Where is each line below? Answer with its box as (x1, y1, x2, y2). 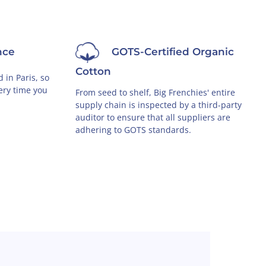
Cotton (75, 65, 111, 78)
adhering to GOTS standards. (75, 124, 191, 136)
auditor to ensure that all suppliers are (75, 112, 230, 123)
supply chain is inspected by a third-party (75, 99, 242, 111)
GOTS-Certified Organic (112, 46, 234, 58)
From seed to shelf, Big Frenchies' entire (75, 87, 235, 99)
